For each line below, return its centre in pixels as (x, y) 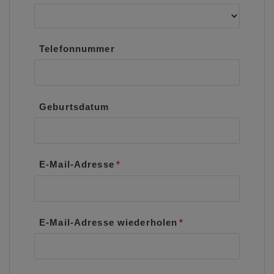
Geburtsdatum (74, 106)
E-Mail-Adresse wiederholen (109, 222)
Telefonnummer (77, 49)
